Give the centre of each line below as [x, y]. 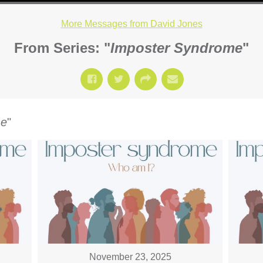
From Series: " [62, 48]
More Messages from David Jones [131, 24]
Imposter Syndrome [176, 48]
